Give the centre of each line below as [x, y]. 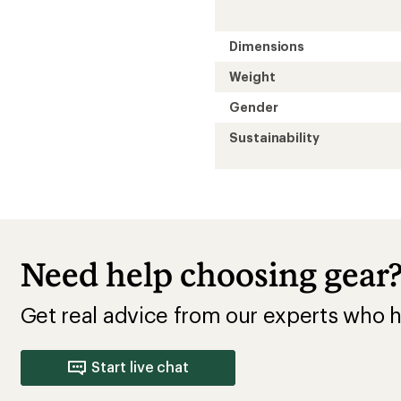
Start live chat [141, 366]
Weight [252, 76]
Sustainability [274, 137]
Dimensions [267, 46]
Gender [254, 107]
